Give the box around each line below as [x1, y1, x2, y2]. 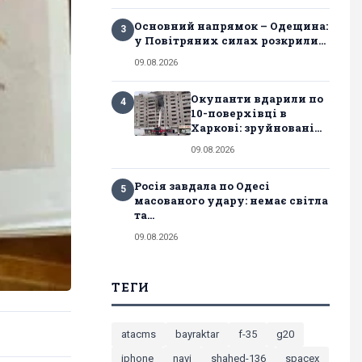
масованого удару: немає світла [134, 192, 328, 208]
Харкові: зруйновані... [191, 120, 322, 135]
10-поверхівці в [191, 105, 287, 120]
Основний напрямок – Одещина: [134, 18, 328, 33]
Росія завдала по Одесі [134, 178, 270, 193]
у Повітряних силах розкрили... [134, 32, 326, 48]
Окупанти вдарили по [191, 90, 323, 106]
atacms [121, 327, 156, 340]
